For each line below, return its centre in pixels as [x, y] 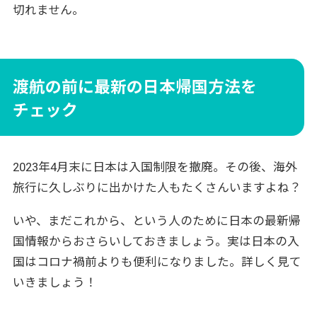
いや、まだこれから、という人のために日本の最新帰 [156, 220]
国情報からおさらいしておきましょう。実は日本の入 [156, 241]
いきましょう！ [54, 282]
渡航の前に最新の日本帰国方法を [134, 87]
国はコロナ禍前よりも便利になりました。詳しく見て [157, 261]
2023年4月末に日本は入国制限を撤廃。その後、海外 [155, 167]
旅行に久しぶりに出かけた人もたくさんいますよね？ [157, 187]
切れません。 [48, 10]
